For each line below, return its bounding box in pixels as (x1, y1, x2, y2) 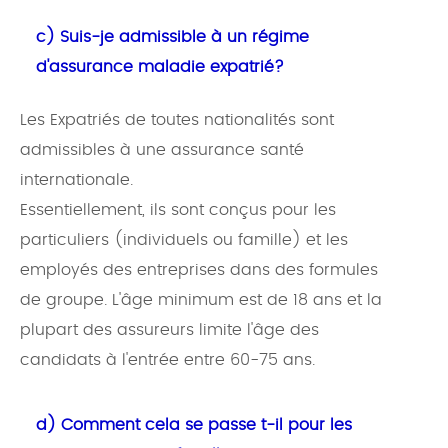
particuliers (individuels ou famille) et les (20, 232, 348, 249)
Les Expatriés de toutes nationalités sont (20, 112, 334, 129)
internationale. (20, 172, 133, 189)
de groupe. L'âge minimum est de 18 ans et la (20, 292, 382, 309)
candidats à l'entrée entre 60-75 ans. (20, 352, 315, 369)
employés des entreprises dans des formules (20, 262, 378, 279)
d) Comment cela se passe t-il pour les (36, 417, 352, 434)
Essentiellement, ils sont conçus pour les (20, 202, 336, 219)
